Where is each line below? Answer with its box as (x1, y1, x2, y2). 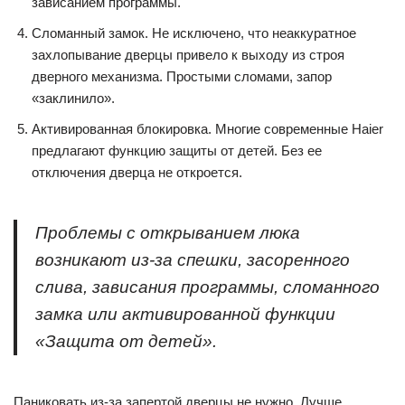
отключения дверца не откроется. (32, 165, 242, 180)
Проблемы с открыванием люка (35, 223, 300, 242)
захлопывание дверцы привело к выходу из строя (32, 47, 344, 62)
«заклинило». (32, 90, 115, 106)
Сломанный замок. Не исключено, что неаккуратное (32, 25, 356, 41)
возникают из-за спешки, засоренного (35, 250, 350, 269)
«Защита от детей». (35, 332, 217, 351)
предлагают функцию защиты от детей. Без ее (32, 143, 322, 158)
